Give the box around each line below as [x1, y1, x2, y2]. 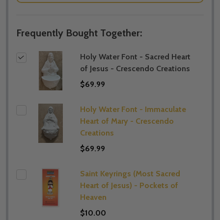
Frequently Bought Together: [16, 27, 142, 39]
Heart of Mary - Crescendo [80, 116, 174, 126]
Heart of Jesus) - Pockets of [80, 180, 178, 190]
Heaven [80, 192, 107, 202]
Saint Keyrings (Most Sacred [80, 168, 180, 178]
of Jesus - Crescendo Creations [80, 63, 190, 73]
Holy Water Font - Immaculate [80, 104, 186, 114]
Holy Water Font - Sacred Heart [80, 52, 191, 61]
